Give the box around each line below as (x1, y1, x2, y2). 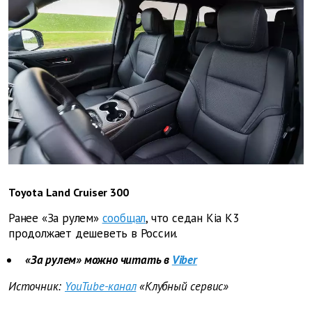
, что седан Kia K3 (146, 210, 239, 226)
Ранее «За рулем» (8, 210, 99, 226)
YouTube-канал (65, 279, 136, 295)
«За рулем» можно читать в (25, 252, 169, 268)
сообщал (102, 210, 146, 226)
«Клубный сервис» (136, 279, 229, 295)
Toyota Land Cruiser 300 (8, 185, 129, 200)
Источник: (8, 279, 62, 295)
